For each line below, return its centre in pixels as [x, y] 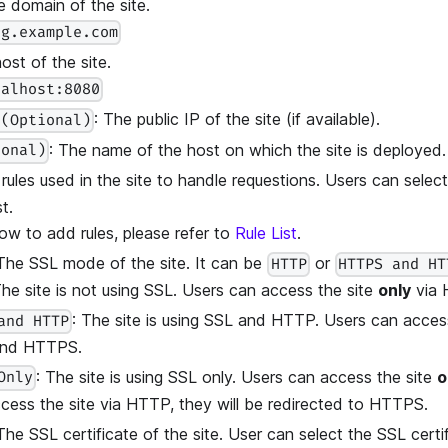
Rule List [266, 233]
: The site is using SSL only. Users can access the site [237, 376]
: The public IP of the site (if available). [237, 119]
